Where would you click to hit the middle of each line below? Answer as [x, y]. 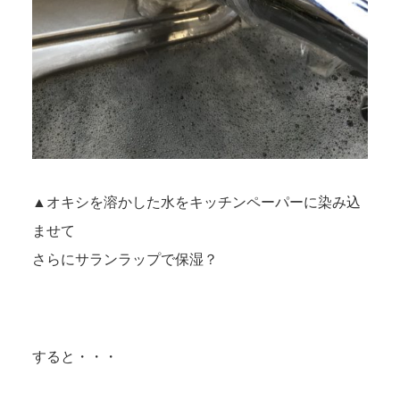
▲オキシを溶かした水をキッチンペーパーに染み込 [196, 203]
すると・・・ [75, 356]
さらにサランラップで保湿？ [125, 260]
